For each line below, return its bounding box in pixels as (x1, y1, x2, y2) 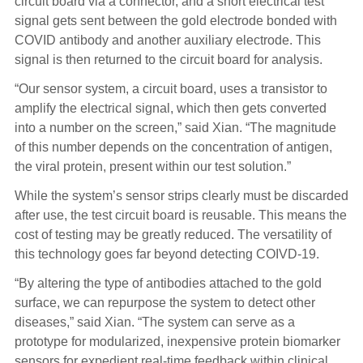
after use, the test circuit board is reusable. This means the (14, 208, 347, 223)
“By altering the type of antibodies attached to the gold (14, 276, 322, 291)
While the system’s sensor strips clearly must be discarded (14, 189, 348, 203)
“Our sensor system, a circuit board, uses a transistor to (14, 82, 327, 96)
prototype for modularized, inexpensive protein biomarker (14, 335, 340, 349)
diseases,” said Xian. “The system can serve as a (14, 315, 295, 330)
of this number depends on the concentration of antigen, (14, 140, 332, 155)
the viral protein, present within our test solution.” (14, 160, 291, 174)
